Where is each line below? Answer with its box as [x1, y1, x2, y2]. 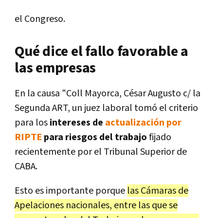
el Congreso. [15, 12, 65, 25]
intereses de [50, 116, 105, 129]
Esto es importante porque [15, 184, 127, 197]
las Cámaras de [127, 184, 188, 197]
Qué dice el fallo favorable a [15, 41, 188, 61]
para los [15, 116, 50, 129]
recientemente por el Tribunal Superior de [15, 145, 187, 158]
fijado [147, 130, 171, 144]
